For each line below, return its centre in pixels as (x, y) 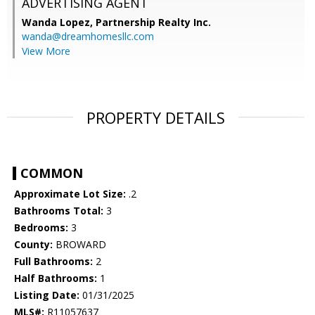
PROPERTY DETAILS (156, 118)
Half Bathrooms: (56, 278)
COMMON (52, 173)
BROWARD (79, 245)
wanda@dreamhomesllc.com (88, 37)
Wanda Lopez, (59, 22)
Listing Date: (47, 295)
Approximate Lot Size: (70, 194)
